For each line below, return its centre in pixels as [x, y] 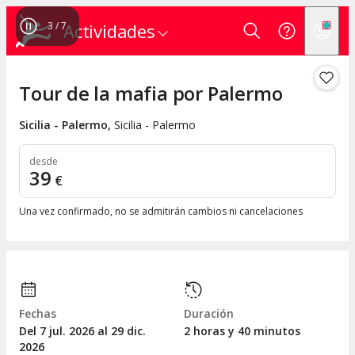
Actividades [109, 31]
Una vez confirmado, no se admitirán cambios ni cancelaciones [161, 212]
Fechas [38, 314]
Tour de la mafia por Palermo [151, 94]
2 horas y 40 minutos [242, 331]
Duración [209, 314]
